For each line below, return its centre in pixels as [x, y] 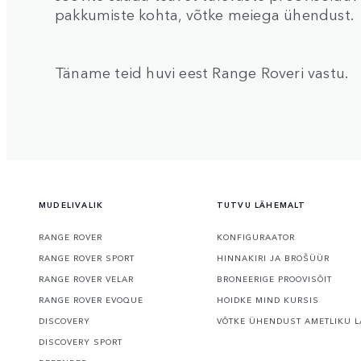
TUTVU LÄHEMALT [261, 205]
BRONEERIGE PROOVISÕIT [274, 279]
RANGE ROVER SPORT [87, 258]
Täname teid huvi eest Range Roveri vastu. [202, 72]
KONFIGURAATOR [255, 237]
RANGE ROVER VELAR [86, 279]
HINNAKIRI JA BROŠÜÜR [273, 258]
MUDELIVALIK [71, 205]
